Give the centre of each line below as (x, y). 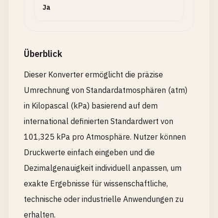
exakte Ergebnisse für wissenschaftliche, (96, 183)
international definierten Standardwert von (99, 121)
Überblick (43, 54)
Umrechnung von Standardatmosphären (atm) (106, 90)
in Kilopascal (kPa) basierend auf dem (91, 106)
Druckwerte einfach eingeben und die (89, 152)
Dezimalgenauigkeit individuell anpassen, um (103, 168)
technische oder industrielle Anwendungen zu (104, 199)
